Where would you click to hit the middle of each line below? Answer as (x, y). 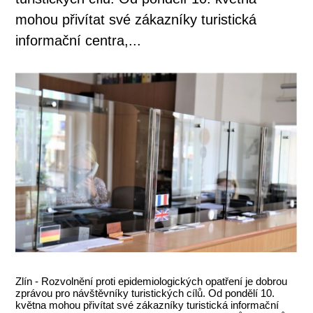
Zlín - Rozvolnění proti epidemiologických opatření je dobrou (152, 281)
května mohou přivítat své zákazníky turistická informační (147, 305)
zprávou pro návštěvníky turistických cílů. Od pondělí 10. (145, 293)
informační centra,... (79, 40)
